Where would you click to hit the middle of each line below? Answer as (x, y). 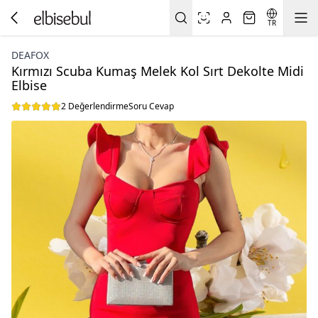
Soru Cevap (151, 106)
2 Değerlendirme (95, 106)
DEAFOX (30, 55)
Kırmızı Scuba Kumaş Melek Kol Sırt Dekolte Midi (158, 71)
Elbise (29, 85)
